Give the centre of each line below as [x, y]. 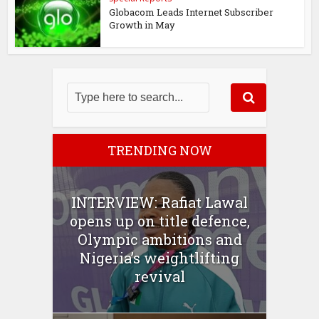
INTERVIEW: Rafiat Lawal [159, 203]
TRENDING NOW [159, 150]
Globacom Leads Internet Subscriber [192, 12]
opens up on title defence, [159, 221]
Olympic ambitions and [159, 240]
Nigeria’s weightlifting [159, 258]
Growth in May [143, 25]
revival [159, 277]
